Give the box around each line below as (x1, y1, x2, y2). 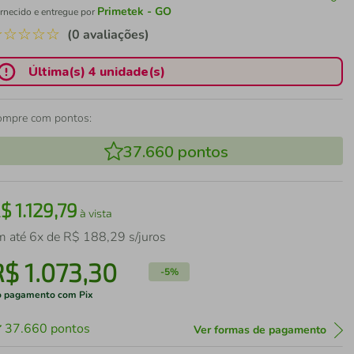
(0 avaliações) (67, 26, 150, 43)
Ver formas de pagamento (193, 322, 326, 337)
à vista (77, 206, 113, 220)
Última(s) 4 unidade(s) (28, 62, 166, 81)
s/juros (126, 228, 167, 246)
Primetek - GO (97, 4, 172, 19)
